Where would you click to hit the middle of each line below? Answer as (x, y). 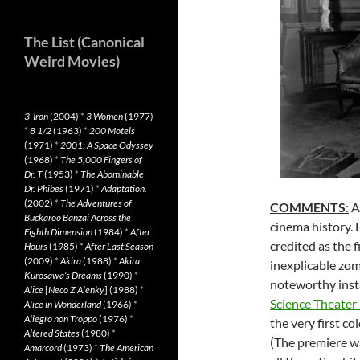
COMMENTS (308, 207)
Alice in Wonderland (63, 304)
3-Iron (36, 116)
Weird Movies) (72, 61)
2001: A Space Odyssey (107, 145)
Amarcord (43, 348)
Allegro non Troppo (61, 319)
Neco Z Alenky (76, 290)
